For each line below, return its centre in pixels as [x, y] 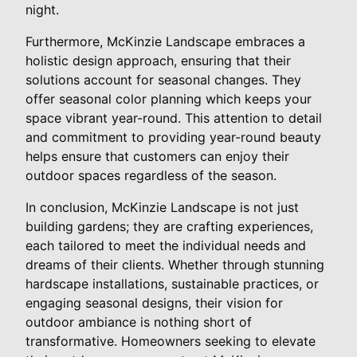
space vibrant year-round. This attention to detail [174, 118]
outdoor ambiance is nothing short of [139, 322]
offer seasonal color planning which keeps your [169, 98]
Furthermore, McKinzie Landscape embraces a [165, 41]
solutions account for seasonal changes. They [163, 79]
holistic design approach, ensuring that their [158, 60]
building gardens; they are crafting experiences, [169, 226]
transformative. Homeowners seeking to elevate [171, 341]
